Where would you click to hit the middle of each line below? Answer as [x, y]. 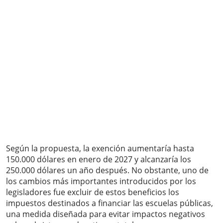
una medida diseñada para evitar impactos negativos [106, 214]
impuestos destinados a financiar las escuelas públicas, [110, 203]
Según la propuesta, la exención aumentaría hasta [100, 149]
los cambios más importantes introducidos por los [101, 181]
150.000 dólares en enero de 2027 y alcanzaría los [99, 160]
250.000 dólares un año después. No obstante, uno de [107, 170]
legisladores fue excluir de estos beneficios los [93, 192]
